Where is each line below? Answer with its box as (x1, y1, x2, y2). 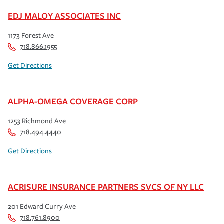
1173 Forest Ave (8, 31, 54, 40)
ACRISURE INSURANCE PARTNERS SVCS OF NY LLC (8, 180, 204, 192)
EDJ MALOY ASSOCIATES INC (8, 9, 121, 21)
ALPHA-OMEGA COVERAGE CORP (8, 95, 138, 107)
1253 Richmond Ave (8, 116, 66, 125)
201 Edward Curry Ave (8, 202, 76, 211)
